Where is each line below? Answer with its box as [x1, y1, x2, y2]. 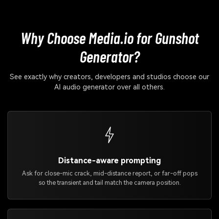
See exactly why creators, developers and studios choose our [10, 72, 209, 81]
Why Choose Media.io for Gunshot [20, 28, 199, 47]
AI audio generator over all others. [54, 83, 165, 91]
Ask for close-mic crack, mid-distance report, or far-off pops [22, 169, 197, 177]
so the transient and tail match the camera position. [38, 178, 181, 186]
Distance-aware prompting [58, 156, 161, 166]
